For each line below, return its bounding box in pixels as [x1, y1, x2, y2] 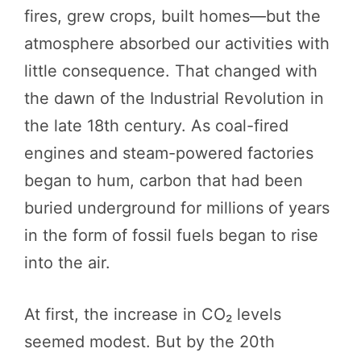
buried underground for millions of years [24, 197, 330, 218]
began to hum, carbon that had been [24, 170, 303, 190]
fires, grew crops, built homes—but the [24, 6, 321, 26]
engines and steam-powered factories [24, 143, 313, 163]
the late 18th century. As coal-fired [24, 115, 288, 135]
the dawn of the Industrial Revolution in [24, 88, 324, 108]
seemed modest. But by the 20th [24, 331, 275, 351]
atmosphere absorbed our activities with [24, 33, 330, 53]
